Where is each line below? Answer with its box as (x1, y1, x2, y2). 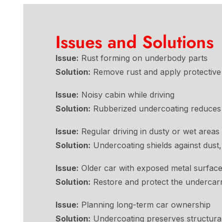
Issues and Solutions (55, 29, 214, 55)
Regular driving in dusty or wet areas (79, 126, 220, 136)
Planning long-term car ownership (79, 199, 211, 210)
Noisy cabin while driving (79, 89, 174, 100)
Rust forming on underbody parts (79, 53, 208, 63)
